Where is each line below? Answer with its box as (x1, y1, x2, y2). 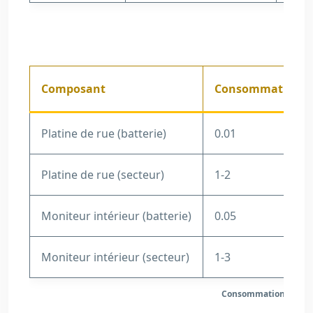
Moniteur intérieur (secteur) (41, 249, 189, 265)
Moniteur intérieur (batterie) (41, 208, 191, 224)
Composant (41, 81, 105, 96)
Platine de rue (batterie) (41, 126, 166, 141)
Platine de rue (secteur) (41, 167, 164, 182)
